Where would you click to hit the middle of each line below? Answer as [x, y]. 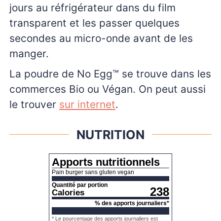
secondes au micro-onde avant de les [101, 38]
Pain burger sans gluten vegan [93, 172]
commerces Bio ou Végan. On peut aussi [108, 89]
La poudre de [43, 74]
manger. [29, 53]
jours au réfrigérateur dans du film [92, 7]
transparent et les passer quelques [94, 23]
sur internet [87, 104]
